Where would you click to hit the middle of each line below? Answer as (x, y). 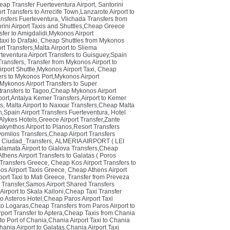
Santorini (111, 5)
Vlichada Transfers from (94, 19)
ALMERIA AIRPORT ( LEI (90, 141)
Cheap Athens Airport (97, 170)
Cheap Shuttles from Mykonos (82, 41)
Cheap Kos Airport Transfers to (93, 163)
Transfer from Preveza (99, 177)
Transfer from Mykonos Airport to (72, 62)
